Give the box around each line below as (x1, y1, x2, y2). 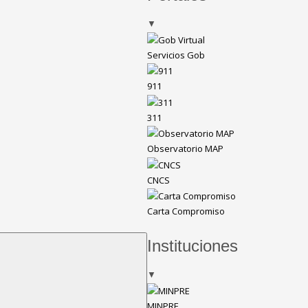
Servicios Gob (146, 48, 205, 61)
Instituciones (146, 236, 238, 256)
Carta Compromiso (146, 205, 225, 218)
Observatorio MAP (146, 142, 223, 155)
